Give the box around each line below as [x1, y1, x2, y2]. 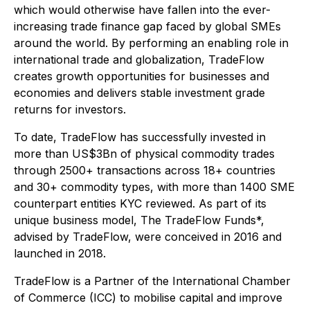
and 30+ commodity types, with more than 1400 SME [14, 180, 295, 194]
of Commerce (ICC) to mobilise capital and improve [14, 291, 282, 304]
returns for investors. [14, 102, 126, 116]
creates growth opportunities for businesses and [14, 69, 269, 83]
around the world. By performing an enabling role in [14, 36, 289, 50]
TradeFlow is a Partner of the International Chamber [14, 274, 291, 288]
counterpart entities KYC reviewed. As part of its [14, 197, 266, 210]
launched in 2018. [14, 246, 106, 260]
